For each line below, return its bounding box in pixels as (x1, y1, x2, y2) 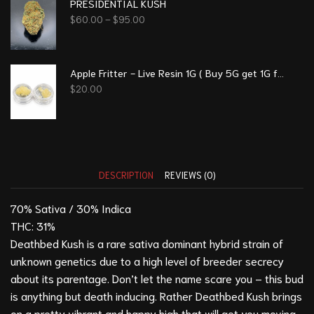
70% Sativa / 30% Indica (11, 200, 131, 215)
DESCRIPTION (98, 168, 153, 181)
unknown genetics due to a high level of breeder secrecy (11, 252, 284, 268)
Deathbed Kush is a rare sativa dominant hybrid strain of (11, 235, 283, 250)
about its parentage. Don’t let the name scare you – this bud (11, 270, 303, 285)
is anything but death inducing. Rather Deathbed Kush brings (11, 287, 302, 303)
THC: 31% (11, 217, 55, 233)
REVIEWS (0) (164, 168, 216, 181)
